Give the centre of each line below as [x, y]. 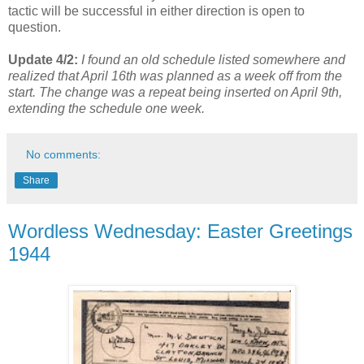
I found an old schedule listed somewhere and [212, 60]
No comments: [64, 155]
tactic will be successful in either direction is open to [156, 11]
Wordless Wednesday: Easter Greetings [180, 232]
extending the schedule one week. [106, 109]
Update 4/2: [43, 60]
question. [35, 28]
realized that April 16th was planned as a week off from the [175, 76]
